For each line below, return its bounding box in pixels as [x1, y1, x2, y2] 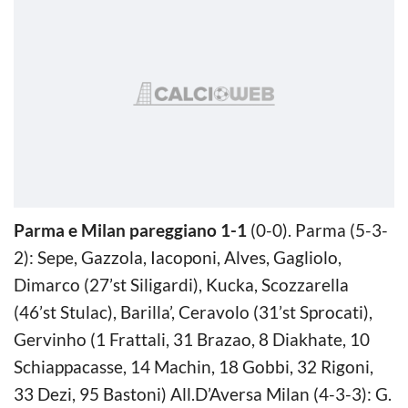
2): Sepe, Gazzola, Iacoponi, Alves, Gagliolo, [14, 246, 342, 268]
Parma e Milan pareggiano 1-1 [14, 219, 247, 240]
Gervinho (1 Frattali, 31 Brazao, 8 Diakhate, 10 [14, 328, 370, 350]
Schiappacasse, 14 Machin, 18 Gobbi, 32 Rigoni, [14, 355, 373, 377]
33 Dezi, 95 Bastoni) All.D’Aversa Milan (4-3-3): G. [14, 382, 392, 404]
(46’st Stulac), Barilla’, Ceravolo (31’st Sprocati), [14, 301, 372, 322]
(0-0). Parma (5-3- [247, 219, 388, 240]
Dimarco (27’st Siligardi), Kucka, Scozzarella [14, 273, 349, 295]
